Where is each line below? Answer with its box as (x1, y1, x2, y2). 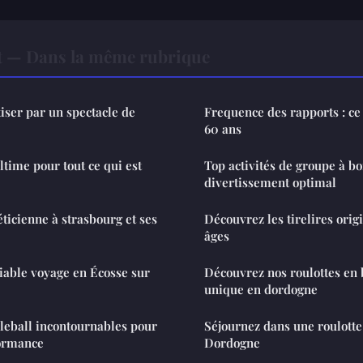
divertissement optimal (204, 174, 336, 191)
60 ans (204, 121, 241, 138)
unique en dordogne (204, 281, 318, 298)
